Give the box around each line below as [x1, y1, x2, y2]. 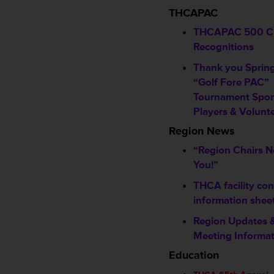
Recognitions [193, 40, 254, 53]
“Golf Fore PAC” [193, 76, 269, 89]
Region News [169, 124, 235, 138]
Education [169, 248, 219, 262]
